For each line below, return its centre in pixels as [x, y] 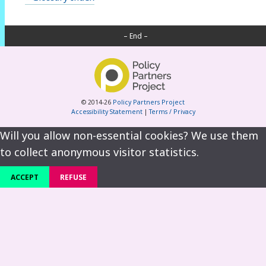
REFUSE [73, 177]
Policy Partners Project [149, 102]
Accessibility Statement [107, 112]
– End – [135, 36]
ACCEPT [25, 177]
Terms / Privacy [172, 112]
